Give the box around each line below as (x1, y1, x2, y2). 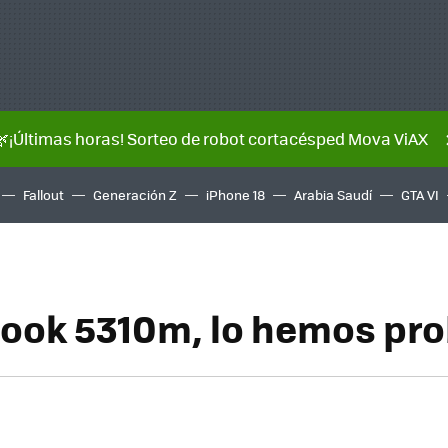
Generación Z (93, 185, 177, 204)
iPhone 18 (206, 185, 265, 204)
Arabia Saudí (294, 185, 372, 204)
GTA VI (401, 185, 439, 204)
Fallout (23, 185, 64, 204)
